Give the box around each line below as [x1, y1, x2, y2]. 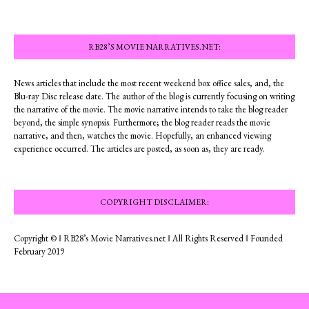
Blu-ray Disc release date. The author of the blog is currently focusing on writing [14, 90, 295, 102]
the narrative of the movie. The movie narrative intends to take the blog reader [14, 103, 288, 115]
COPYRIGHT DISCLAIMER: [100, 196, 209, 208]
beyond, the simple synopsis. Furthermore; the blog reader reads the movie [14, 116, 270, 128]
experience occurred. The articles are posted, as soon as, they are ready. [14, 142, 265, 154]
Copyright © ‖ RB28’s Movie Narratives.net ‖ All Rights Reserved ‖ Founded [14, 232, 283, 244]
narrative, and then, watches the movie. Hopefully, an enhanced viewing [14, 129, 271, 141]
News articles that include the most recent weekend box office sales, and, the [14, 77, 284, 89]
